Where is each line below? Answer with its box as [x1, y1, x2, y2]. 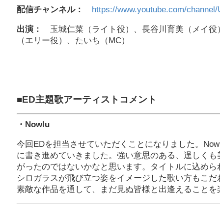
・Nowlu [17, 119, 50, 129]
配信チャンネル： [17, 5, 83, 15]
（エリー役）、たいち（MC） [17, 36, 130, 46]
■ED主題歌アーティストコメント [17, 94, 157, 105]
